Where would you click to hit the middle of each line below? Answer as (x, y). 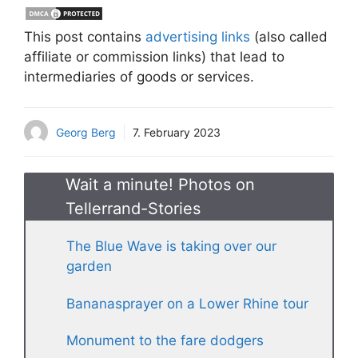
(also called (289, 36)
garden (89, 267)
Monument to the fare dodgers (165, 340)
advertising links (198, 36)
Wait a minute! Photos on (160, 185)
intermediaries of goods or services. (139, 76)
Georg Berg (86, 132)
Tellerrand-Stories (133, 209)
